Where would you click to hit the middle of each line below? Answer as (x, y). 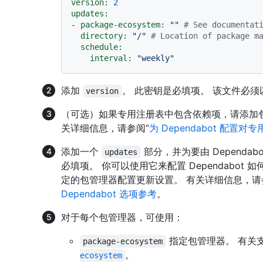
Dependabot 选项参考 (109, 194)
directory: (104, 36)
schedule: (102, 47)
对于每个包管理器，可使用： (122, 218)
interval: (111, 58)
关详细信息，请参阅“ (105, 128)
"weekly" (156, 58)
